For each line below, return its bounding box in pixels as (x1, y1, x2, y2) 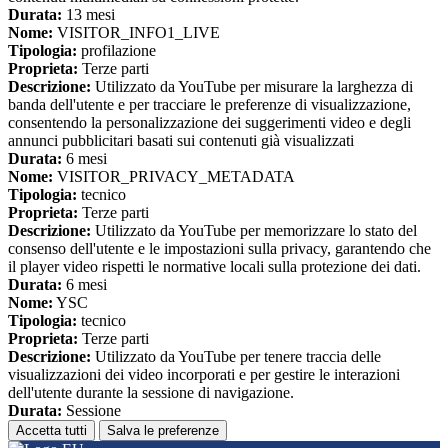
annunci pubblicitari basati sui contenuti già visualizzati (8, 132, 354, 150)
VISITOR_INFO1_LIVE (53, 24, 220, 42)
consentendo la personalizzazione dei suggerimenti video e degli (8, 114, 411, 132)
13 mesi (62, 6, 115, 24)
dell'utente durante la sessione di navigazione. (8, 384, 294, 402)
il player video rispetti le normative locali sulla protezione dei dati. (8, 258, 421, 276)
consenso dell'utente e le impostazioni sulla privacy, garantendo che (8, 240, 431, 258)
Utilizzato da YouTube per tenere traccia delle (91, 348, 381, 366)
